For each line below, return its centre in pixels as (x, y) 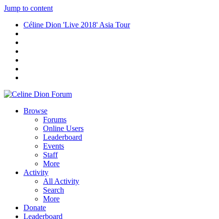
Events (54, 146)
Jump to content (28, 8)
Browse (35, 111)
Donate (35, 208)
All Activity (61, 181)
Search (54, 190)
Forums (55, 120)
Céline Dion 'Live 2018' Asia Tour (77, 25)
